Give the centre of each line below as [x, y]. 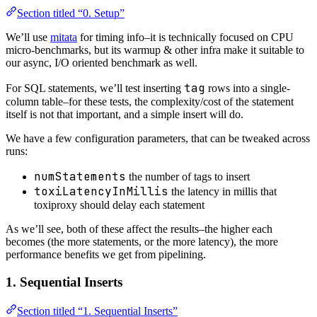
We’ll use [28, 38]
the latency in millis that [223, 192]
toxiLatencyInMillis [101, 192]
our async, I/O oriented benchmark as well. [102, 63]
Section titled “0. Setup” [71, 13]
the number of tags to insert [188, 177]
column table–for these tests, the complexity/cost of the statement [150, 102]
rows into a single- [248, 88]
